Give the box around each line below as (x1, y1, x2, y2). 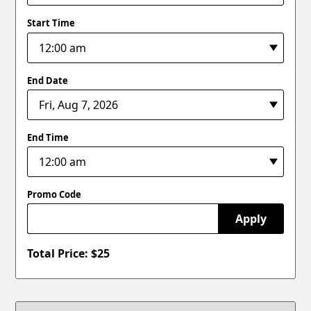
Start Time (27, 17, 76, 30)
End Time (27, 131, 69, 144)
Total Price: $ (27, 246, 98, 262)
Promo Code (27, 188, 82, 201)
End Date (27, 74, 69, 87)
